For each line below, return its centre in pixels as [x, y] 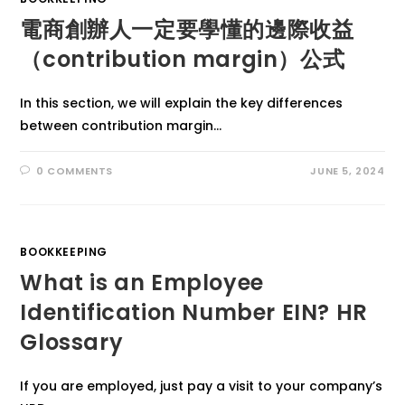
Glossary [72, 342]
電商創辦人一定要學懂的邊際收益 [187, 29]
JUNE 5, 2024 [348, 171]
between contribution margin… [121, 126]
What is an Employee [142, 283]
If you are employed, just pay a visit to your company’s [202, 386]
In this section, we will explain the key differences [182, 103]
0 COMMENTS [75, 171]
